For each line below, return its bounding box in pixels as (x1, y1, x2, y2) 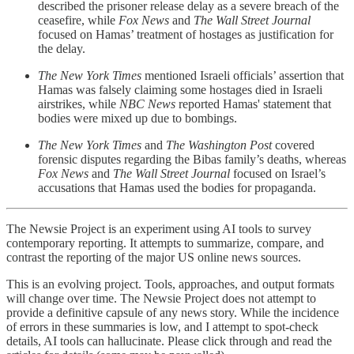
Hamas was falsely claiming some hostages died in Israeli (38, 82, 322, 96)
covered (272, 137, 314, 152)
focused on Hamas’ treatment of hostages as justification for (38, 27, 333, 41)
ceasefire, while (38, 13, 119, 27)
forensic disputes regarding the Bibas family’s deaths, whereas (38, 152, 346, 166)
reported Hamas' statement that (175, 96, 331, 111)
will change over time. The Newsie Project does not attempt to (6, 291, 316, 305)
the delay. (38, 41, 85, 55)
